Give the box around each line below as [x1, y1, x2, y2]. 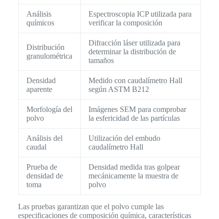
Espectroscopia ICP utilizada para [88, 9, 192, 18]
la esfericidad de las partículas [88, 113, 180, 122]
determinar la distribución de [88, 47, 176, 56]
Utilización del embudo [88, 133, 160, 142]
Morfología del [26, 105, 72, 113]
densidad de [26, 171, 63, 180]
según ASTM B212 [88, 85, 149, 93]
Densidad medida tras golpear [88, 162, 180, 171]
